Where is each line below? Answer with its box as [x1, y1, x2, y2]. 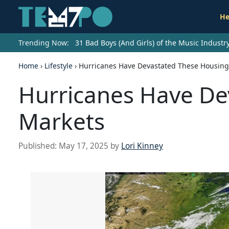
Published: [18, 141, 59, 152]
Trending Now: [18, 38, 69, 48]
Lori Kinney [121, 141, 163, 152]
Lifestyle [44, 61, 73, 71]
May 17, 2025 [59, 141, 108, 152]
